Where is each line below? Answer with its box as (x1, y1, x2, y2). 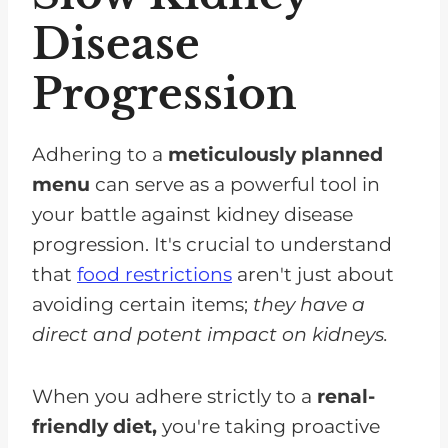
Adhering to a (32, 142, 168, 166)
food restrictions (77, 262, 232, 286)
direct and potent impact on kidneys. (32, 322, 388, 346)
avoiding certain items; (32, 292, 253, 316)
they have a (253, 292, 365, 316)
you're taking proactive (157, 414, 380, 438)
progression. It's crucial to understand (32, 232, 392, 256)
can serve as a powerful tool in (90, 172, 380, 196)
